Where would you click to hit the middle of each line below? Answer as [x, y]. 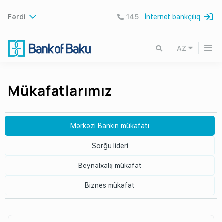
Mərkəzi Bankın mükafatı [110, 126]
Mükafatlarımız [60, 90]
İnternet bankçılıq [172, 17]
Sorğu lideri [110, 146]
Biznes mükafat [110, 185]
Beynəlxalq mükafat [110, 166]
